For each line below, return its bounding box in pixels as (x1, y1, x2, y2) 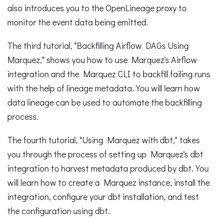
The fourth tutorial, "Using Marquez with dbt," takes (7, 133, 200, 146)
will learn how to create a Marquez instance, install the (7, 176, 210, 188)
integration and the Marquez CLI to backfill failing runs (7, 67, 210, 80)
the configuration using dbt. (7, 204, 110, 217)
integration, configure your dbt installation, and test (7, 190, 199, 202)
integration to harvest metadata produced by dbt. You (7, 162, 209, 174)
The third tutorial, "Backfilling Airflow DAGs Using (7, 39, 189, 51)
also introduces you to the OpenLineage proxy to (7, 2, 187, 14)
